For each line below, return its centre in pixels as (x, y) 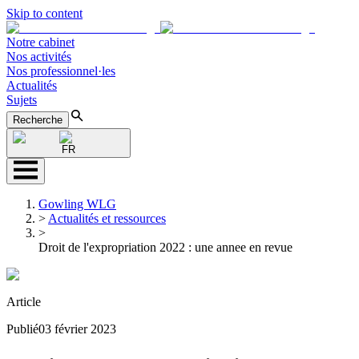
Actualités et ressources (107, 218)
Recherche (38, 120)
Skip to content (44, 13)
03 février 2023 (77, 329)
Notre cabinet (40, 42)
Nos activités (39, 56)
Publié (22, 329)
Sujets (22, 100)
